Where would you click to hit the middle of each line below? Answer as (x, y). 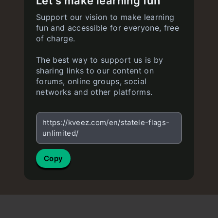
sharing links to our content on (95, 71)
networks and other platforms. (94, 92)
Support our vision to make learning (105, 17)
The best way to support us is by (100, 60)
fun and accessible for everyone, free (108, 28)
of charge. (56, 38)
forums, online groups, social (91, 81)
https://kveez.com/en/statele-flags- (106, 122)
